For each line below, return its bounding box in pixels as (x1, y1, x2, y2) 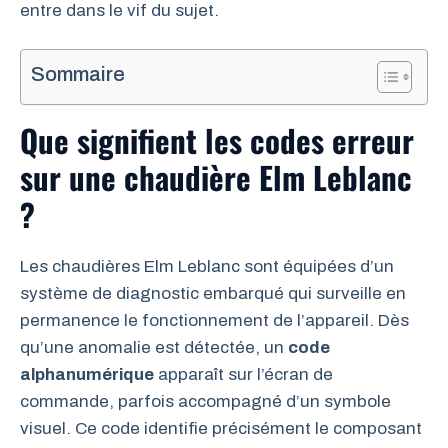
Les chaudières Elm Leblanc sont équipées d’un (20, 257, 394, 276)
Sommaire (31, 63, 125, 86)
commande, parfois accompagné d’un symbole (20, 392, 391, 411)
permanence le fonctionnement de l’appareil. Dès (20, 311, 409, 330)
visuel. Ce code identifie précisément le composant (20, 419, 422, 438)
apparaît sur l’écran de (154, 365, 333, 384)
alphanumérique (20, 365, 154, 384)
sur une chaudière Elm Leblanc (20, 154, 412, 200)
